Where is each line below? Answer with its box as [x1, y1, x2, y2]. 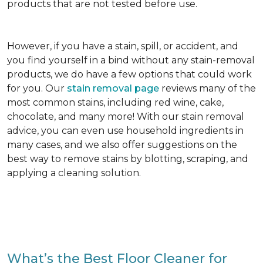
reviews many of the [161, 83, 256, 95]
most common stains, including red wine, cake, [7, 97, 224, 109]
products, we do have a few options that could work [7, 69, 252, 80]
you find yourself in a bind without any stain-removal [7, 55, 255, 66]
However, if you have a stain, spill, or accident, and [7, 41, 238, 52]
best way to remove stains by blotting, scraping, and [7, 153, 248, 165]
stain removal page [67, 83, 161, 95]
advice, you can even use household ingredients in [7, 125, 244, 137]
